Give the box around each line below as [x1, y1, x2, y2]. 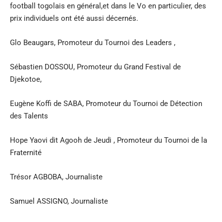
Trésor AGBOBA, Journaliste [10, 172, 103, 181]
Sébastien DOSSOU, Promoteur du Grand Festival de [10, 62, 181, 71]
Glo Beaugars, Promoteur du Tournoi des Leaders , [10, 38, 175, 47]
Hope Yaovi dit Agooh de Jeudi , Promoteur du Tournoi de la [10, 135, 207, 145]
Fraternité [10, 148, 42, 157]
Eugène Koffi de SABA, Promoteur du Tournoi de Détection [10, 99, 202, 108]
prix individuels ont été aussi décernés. [10, 13, 138, 23]
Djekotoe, [10, 74, 42, 84]
